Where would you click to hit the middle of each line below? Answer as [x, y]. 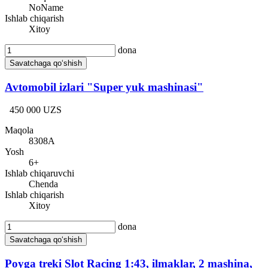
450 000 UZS [36, 110]
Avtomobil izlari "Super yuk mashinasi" [104, 87]
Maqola [19, 130]
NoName [46, 7]
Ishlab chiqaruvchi [39, 173]
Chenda [43, 184]
